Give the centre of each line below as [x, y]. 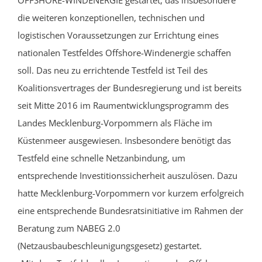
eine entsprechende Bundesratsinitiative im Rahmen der [130, 211]
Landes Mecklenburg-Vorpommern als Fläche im [115, 123]
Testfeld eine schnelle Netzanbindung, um [101, 158]
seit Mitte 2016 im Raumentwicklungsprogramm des [123, 106]
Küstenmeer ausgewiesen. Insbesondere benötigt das [124, 141]
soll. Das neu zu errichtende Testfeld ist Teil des [113, 70]
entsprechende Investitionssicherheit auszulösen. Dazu [127, 176]
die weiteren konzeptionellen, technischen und [111, 18]
